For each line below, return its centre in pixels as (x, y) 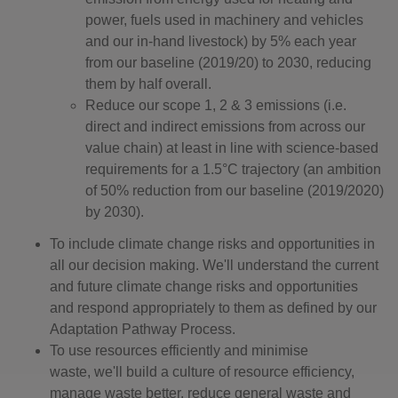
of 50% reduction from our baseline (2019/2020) (235, 191)
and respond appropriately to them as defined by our (213, 308)
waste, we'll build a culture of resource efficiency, (202, 372)
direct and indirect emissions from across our (225, 127)
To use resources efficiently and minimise (179, 350)
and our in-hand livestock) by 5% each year (221, 41)
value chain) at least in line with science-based (232, 148)
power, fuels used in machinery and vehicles (224, 20)
